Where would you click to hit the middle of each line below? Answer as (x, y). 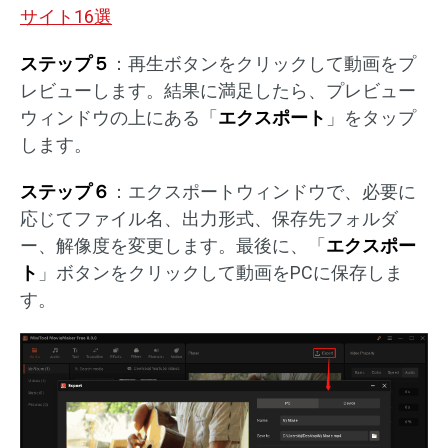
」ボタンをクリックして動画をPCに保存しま (220, 272)
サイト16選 (66, 16)
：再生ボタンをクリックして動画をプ (263, 63)
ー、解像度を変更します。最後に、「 (173, 245)
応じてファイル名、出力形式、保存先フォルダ (209, 218)
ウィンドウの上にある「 (119, 117)
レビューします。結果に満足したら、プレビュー (218, 90)
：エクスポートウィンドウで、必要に (263, 191)
